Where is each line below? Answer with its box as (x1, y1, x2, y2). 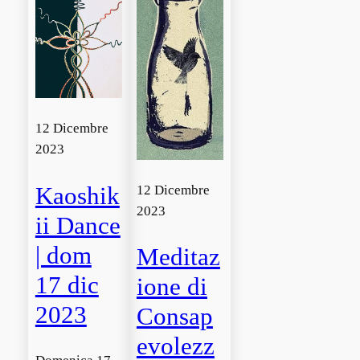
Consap (136, 302, 213, 331)
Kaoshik (35, 181, 120, 210)
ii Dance (35, 211, 121, 239)
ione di (136, 272, 207, 301)
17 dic (35, 270, 99, 299)
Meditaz (136, 243, 220, 272)
